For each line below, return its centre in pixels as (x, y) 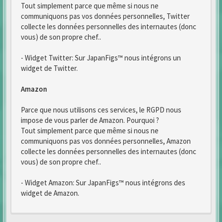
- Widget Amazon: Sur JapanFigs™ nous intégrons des (103, 183)
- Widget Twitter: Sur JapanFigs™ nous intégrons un (101, 58)
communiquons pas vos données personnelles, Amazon (106, 141)
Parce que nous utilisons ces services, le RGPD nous (101, 110)
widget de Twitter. (49, 68)
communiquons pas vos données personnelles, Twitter (105, 16)
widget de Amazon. (50, 193)
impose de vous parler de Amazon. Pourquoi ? (90, 120)
